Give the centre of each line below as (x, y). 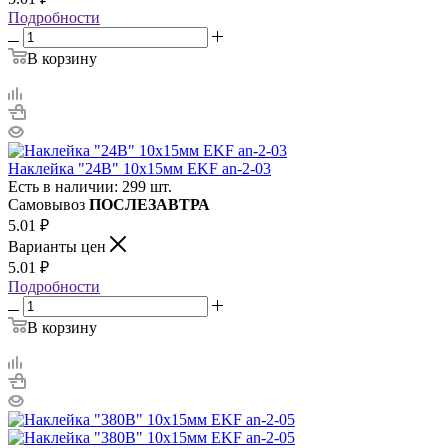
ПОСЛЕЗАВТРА (149, 204)
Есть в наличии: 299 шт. (90, 186)
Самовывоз (48, 204)
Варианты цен (59, 246)
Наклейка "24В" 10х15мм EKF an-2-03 (139, 168)
